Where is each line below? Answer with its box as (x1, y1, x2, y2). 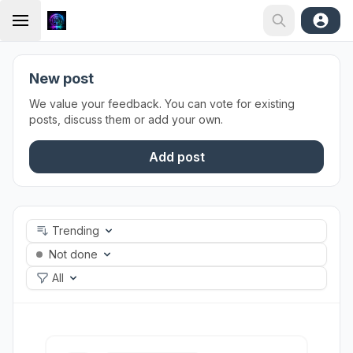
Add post (148, 149, 205, 165)
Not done (49, 247, 98, 261)
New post (29, 70, 94, 87)
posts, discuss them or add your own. (29, 113, 223, 126)
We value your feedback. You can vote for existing (29, 97, 295, 110)
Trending (52, 224, 99, 237)
